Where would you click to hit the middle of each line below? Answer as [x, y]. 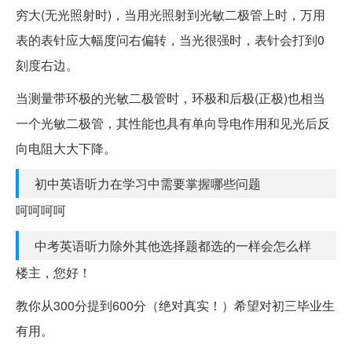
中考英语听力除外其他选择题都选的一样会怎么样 [173, 245]
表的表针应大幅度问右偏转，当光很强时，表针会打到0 [170, 39]
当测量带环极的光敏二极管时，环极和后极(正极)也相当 [170, 97]
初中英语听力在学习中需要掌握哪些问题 [148, 183]
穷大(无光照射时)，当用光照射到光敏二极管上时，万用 [170, 14]
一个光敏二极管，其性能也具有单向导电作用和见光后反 [173, 123]
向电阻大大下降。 [66, 148]
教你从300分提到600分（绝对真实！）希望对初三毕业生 [175, 305]
